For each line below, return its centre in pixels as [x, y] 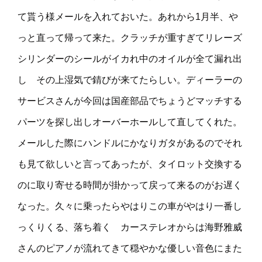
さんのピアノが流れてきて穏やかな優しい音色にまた [130, 249]
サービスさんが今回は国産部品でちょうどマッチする [130, 101]
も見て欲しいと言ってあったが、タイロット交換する [130, 164]
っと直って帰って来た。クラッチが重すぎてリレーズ [130, 38]
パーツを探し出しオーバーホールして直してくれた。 [130, 122]
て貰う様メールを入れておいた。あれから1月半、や [128, 17]
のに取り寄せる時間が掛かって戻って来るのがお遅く [130, 185]
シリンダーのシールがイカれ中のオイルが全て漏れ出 [130, 59]
